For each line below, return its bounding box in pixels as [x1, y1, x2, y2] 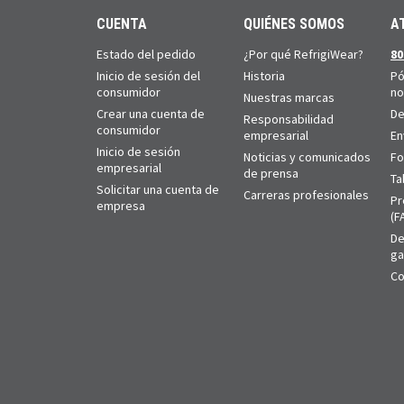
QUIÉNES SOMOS [243, 14, 344, 32]
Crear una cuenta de [96, 105, 205, 122]
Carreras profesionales [243, 186, 369, 203]
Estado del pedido [96, 45, 196, 62]
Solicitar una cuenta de [96, 180, 219, 197]
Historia [243, 67, 285, 84]
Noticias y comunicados [243, 148, 371, 165]
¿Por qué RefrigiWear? [243, 45, 363, 62]
